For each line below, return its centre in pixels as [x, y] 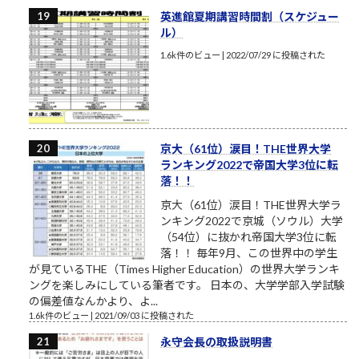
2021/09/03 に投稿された [144, 316]
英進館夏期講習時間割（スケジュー [250, 17]
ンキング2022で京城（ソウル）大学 [252, 221]
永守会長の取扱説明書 [216, 342]
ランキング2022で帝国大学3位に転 [249, 165]
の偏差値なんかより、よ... [93, 301]
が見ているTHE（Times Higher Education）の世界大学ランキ [184, 269]
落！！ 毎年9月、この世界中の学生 [249, 253]
